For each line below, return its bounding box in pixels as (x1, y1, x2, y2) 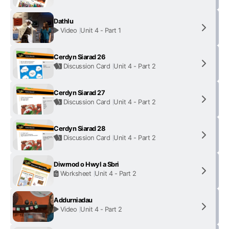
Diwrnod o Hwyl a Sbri (54, 161, 119, 168)
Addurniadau (54, 196, 93, 204)
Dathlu (54, 17, 74, 25)
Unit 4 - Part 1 (80, 27, 121, 34)
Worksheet (60, 170, 91, 177)
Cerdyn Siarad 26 (54, 53, 105, 61)
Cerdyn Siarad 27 (54, 89, 105, 97)
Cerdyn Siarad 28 (54, 125, 106, 132)
